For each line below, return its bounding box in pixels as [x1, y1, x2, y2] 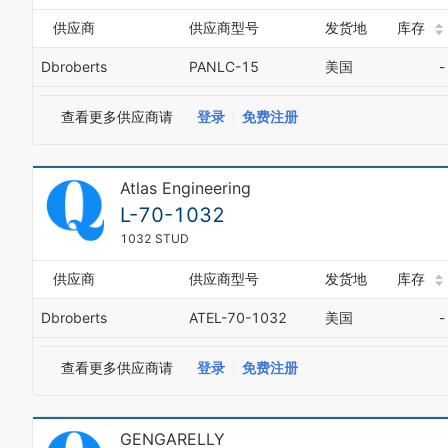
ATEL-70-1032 [189, 309, 287, 326]
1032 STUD [120, 231, 189, 246]
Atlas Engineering [120, 178, 251, 198]
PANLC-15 [189, 58, 259, 75]
